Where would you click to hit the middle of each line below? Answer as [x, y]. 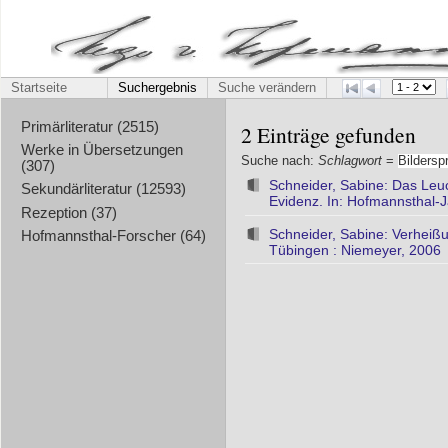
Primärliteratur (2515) [89, 126]
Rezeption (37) [68, 212]
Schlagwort [350, 160]
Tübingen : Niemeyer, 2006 [355, 249]
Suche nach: [279, 160]
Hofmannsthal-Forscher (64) [113, 235]
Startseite [39, 88]
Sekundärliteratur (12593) [103, 189]
